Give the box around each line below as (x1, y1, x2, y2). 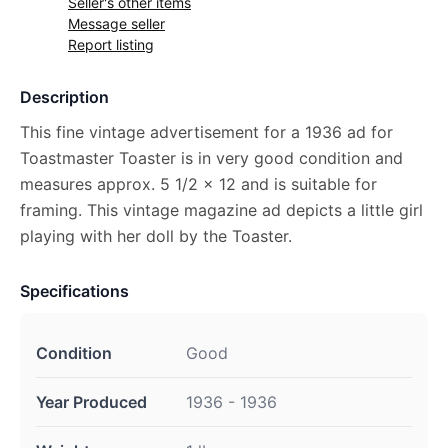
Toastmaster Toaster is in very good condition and (20, 148, 403, 168)
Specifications (20, 281, 129, 301)
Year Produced (36, 392, 147, 412)
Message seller (68, 15, 165, 32)
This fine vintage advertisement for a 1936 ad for (20, 122, 393, 142)
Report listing (68, 36, 154, 53)
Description (20, 87, 109, 107)
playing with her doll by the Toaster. (20, 226, 292, 246)
